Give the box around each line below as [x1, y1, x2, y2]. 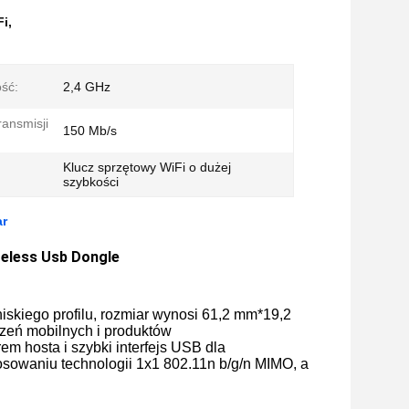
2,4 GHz [63, 79, 110, 94]
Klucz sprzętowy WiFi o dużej [63, 160, 231, 174]
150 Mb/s [63, 123, 117, 138]
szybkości [63, 174, 119, 189]
